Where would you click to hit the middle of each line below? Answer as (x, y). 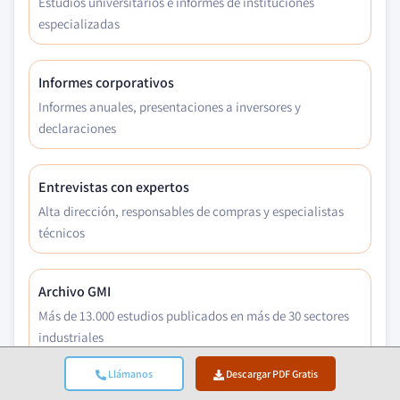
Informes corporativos (106, 83)
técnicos (62, 233)
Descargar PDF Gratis (271, 374)
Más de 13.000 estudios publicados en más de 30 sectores (194, 316)
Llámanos (129, 374)
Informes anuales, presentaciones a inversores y (170, 107)
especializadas (79, 24)
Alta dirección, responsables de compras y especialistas (191, 211)
